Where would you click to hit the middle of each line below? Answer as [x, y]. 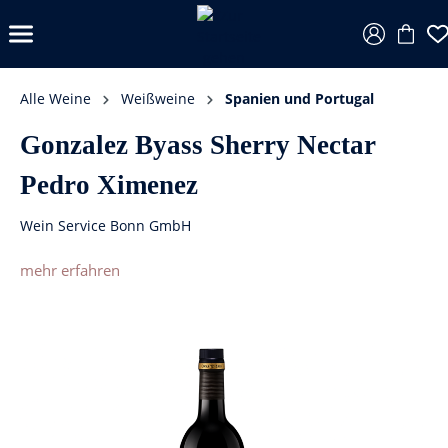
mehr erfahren [70, 270]
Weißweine [158, 98]
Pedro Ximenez [109, 185]
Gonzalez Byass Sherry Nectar [198, 145]
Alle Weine [55, 98]
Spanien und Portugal [299, 98]
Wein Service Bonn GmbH [105, 225]
